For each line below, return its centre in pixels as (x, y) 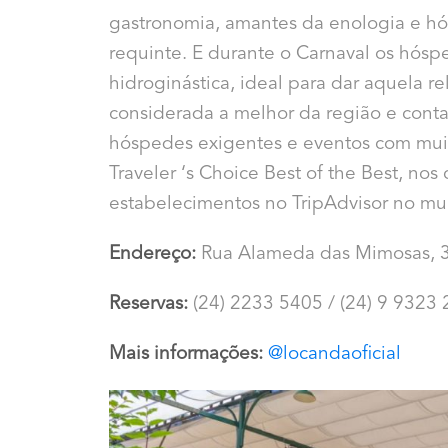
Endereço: (155, 254)
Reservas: (151, 304)
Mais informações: (189, 354)
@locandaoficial (335, 354)
